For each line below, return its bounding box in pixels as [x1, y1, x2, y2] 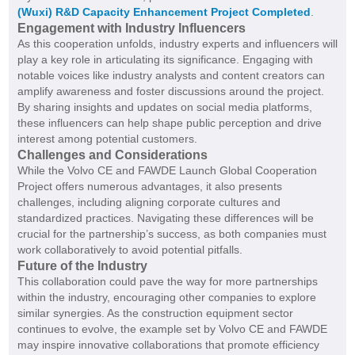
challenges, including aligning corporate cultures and [17, 196, 281, 209]
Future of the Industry [17, 258, 147, 273]
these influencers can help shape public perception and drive [17, 116, 322, 130]
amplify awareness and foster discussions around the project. [17, 85, 324, 98]
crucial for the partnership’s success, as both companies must [17, 227, 326, 241]
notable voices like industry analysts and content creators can [17, 69, 325, 82]
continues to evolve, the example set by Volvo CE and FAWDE [17, 323, 327, 336]
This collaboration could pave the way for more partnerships [17, 275, 318, 288]
